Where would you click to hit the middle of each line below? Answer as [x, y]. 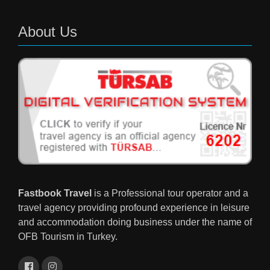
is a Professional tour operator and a [171, 193]
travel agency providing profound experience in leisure [134, 207]
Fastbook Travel [56, 193]
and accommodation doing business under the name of [135, 222]
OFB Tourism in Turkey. [68, 236]
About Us [48, 32]
